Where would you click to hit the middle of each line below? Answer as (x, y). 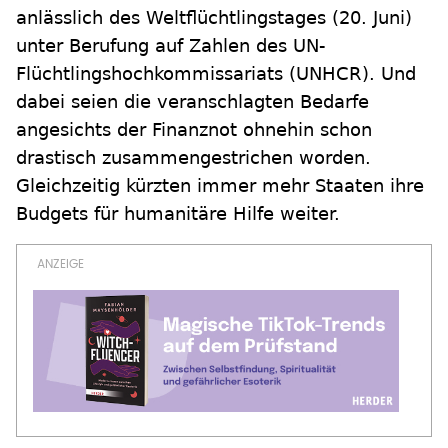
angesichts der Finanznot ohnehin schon (194, 129)
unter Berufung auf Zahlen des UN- (171, 45)
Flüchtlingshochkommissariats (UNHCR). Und (216, 73)
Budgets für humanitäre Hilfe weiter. (178, 213)
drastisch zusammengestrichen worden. (193, 157)
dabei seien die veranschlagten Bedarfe (192, 101)
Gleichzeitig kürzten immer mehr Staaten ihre (220, 185)
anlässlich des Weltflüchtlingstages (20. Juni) (214, 17)
